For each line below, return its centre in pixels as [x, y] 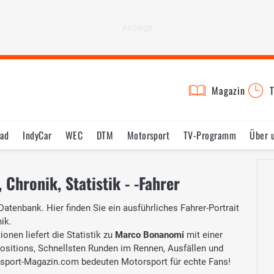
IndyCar [37, 135]
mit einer [203, 235]
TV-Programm [210, 135]
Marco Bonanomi [150, 235]
